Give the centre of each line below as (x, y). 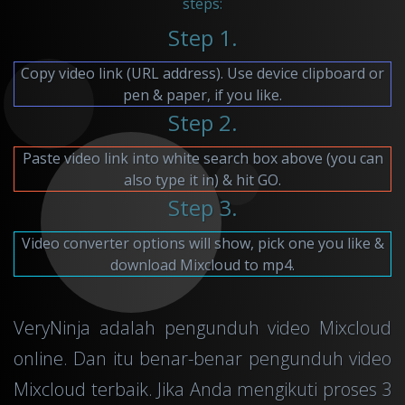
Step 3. (202, 207)
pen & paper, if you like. (202, 94)
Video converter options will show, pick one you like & (202, 243)
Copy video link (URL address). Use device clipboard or (202, 73)
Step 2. (202, 122)
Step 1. (202, 37)
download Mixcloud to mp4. (202, 264)
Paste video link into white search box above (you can (202, 158)
